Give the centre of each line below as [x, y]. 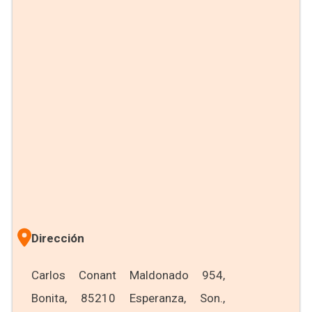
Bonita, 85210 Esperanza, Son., [128, 298]
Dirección [57, 238]
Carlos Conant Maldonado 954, [128, 275]
